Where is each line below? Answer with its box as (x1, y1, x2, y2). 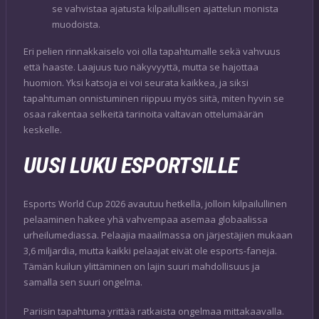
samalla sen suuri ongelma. (23, 275, 142, 288)
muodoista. (52, 18, 100, 31)
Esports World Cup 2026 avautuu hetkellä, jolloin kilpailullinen (23, 197, 287, 210)
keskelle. (23, 123, 62, 137)
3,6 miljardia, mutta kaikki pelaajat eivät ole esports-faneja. (23, 244, 277, 257)
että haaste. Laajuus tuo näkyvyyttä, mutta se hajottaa (23, 61, 258, 74)
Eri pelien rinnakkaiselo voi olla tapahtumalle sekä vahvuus (23, 45, 281, 58)
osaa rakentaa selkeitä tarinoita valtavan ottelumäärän (23, 108, 263, 121)
